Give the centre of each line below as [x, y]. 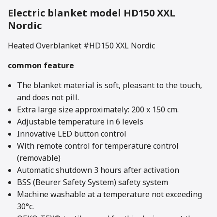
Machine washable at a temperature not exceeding [110, 194]
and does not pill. [48, 98]
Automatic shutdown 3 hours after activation [98, 170]
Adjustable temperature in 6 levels [80, 122]
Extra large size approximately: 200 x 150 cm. [98, 110]
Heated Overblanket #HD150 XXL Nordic [81, 46]
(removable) [39, 158]
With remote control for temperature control [98, 146]
